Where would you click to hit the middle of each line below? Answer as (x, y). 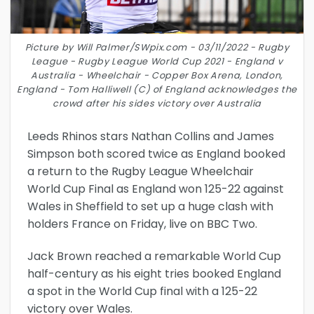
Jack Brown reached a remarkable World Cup (154, 256)
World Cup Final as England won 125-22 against (156, 189)
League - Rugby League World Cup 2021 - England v (157, 61)
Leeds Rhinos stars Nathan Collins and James (151, 136)
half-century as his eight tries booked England (154, 273)
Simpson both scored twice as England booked (156, 153)
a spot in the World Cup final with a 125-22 (142, 291)
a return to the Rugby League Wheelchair (141, 171)
